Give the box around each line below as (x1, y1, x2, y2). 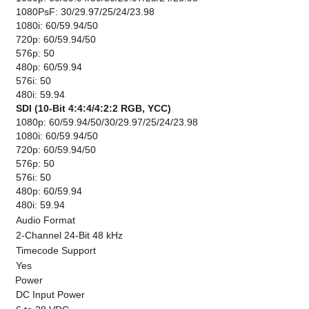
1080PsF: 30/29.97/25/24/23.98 (16, 6, 155, 18)
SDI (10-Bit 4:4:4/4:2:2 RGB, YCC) (16, 103, 172, 114)
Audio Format (16, 215, 76, 226)
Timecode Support (16, 245, 97, 257)
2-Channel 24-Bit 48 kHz (16, 230, 123, 241)
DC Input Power (16, 289, 86, 301)
